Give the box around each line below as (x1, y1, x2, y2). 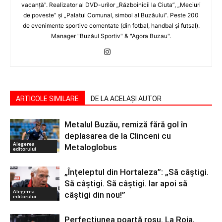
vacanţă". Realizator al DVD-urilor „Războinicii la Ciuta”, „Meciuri (21, 1, 201, 8)
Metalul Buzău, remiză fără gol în (64, 119, 187, 129)
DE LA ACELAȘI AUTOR (91, 95, 162, 103)
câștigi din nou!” (64, 190, 125, 200)
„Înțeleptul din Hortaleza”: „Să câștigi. (64, 167, 209, 177)
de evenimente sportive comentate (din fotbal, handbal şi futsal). (22, 22, 200, 29)
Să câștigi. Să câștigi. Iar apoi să (64, 178, 187, 188)
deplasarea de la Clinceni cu (64, 131, 171, 141)
